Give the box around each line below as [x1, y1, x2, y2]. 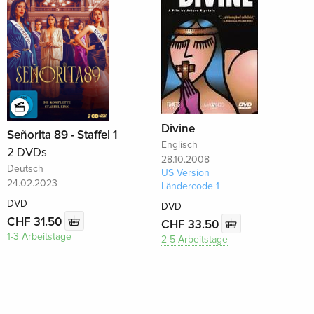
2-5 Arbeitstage [161, 233, 228, 245]
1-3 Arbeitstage [7, 231, 71, 243]
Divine [161, 121, 195, 136]
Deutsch [7, 163, 43, 175]
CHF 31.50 [7, 214, 64, 229]
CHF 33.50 [161, 217, 221, 232]
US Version [161, 167, 210, 179]
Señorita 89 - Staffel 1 [7, 128, 117, 142]
